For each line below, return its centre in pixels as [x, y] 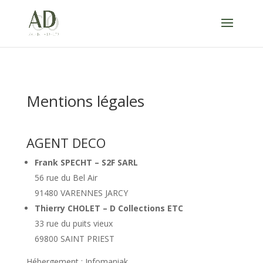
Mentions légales [85, 101]
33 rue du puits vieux [73, 223]
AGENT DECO [66, 143]
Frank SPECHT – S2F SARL [86, 162]
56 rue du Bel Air [66, 178]
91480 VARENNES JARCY [81, 193]
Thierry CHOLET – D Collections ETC [109, 208]
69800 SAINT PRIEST [74, 239]
